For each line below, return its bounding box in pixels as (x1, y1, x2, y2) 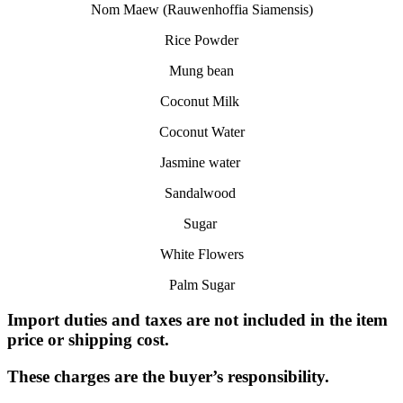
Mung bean (169, 63, 234, 79)
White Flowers (159, 246, 244, 263)
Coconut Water (158, 124, 245, 140)
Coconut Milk (160, 94, 239, 110)
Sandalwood (164, 185, 236, 201)
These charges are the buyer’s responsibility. (7, 366, 329, 386)
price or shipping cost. (7, 330, 169, 350)
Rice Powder (165, 32, 238, 49)
